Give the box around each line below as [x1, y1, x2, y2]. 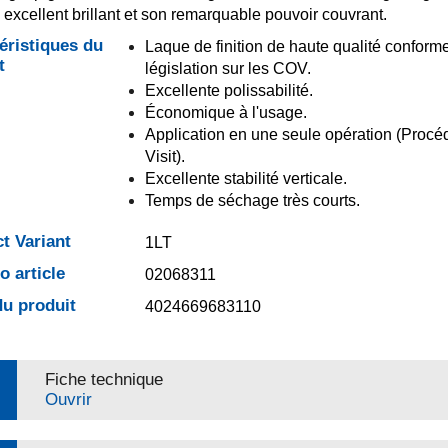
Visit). [144, 148, 185, 165]
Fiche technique [44, 370, 163, 389]
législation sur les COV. [144, 60, 311, 77]
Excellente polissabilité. [144, 82, 313, 99]
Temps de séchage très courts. [144, 192, 360, 209]
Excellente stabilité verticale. [144, 170, 347, 187]
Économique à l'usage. [144, 104, 307, 121]
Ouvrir [44, 390, 92, 409]
